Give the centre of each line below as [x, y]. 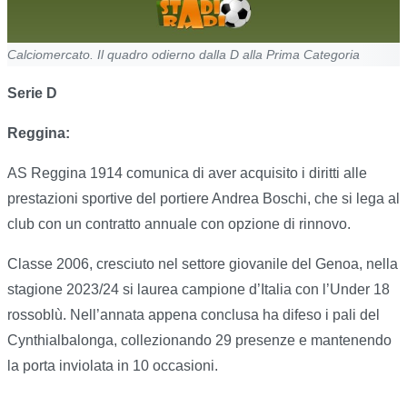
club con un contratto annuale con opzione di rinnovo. [179, 224]
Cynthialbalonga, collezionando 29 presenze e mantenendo [199, 341]
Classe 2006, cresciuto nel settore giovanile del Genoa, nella [203, 264]
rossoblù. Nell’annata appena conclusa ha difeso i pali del [194, 315]
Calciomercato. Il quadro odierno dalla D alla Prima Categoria [184, 55]
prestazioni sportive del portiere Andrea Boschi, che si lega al [203, 199]
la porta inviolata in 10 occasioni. [113, 366]
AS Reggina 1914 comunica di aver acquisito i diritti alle [187, 174]
